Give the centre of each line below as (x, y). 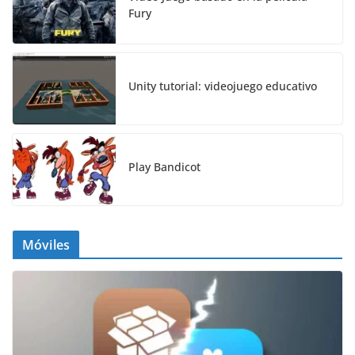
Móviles (46, 245)
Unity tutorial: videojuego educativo (223, 86)
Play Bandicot (164, 166)
